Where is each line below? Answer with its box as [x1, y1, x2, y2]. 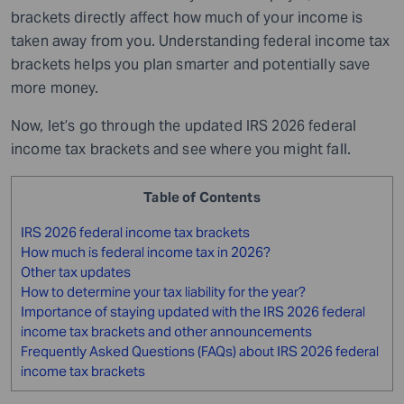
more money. [11, 78, 99, 97]
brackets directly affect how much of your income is [11, 7, 363, 27]
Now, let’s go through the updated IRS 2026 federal [11, 115, 357, 135]
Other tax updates [21, 262, 131, 280]
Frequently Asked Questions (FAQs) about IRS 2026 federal [21, 342, 379, 360]
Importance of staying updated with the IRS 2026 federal [21, 302, 365, 320]
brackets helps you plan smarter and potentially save [11, 54, 371, 74]
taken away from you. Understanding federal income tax [11, 31, 390, 50]
